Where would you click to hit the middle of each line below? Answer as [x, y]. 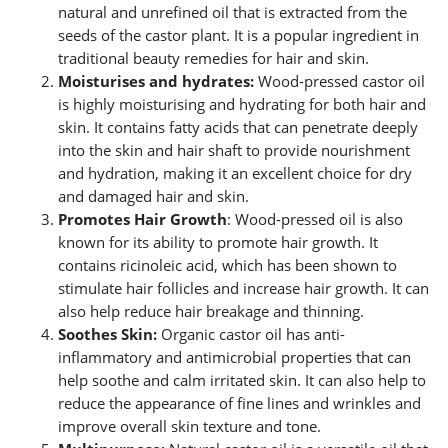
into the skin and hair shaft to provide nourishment [234, 149]
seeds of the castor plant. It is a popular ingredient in [239, 34]
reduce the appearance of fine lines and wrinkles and [240, 402]
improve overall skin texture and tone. [190, 425]
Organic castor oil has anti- [251, 333]
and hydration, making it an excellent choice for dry [235, 172]
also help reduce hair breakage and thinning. [211, 310]
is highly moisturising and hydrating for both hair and [242, 103]
